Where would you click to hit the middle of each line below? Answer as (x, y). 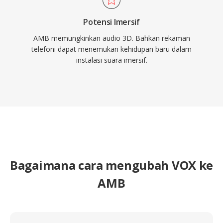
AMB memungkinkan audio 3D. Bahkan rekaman (111, 38)
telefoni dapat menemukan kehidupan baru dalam (111, 49)
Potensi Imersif (111, 22)
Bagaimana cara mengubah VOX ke (112, 165)
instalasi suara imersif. (111, 60)
